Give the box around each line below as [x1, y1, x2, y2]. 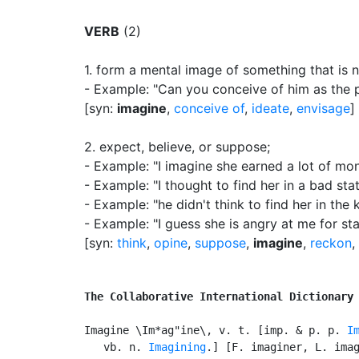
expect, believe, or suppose [99, 138, 267, 155]
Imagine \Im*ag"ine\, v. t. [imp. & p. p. [84, 323, 347, 337]
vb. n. [84, 340, 148, 353]
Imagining [148, 340, 206, 353]
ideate [252, 99, 289, 116]
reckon [310, 234, 352, 251]
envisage [296, 99, 350, 116]
